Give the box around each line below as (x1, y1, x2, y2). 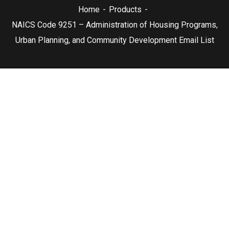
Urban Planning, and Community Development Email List (15, 35, 214, 45)
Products (109, 4, 142, 14)
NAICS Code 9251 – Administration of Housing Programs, (11, 19, 218, 30)
